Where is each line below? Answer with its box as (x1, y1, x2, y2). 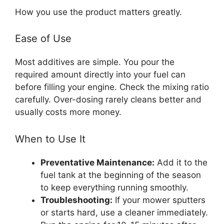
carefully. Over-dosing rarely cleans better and (15, 94, 201, 104)
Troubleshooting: (40, 194, 112, 205)
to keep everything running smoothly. (40, 182, 188, 192)
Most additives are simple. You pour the (15, 57, 174, 67)
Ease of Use (15, 32, 71, 44)
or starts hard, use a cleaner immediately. (40, 207, 208, 217)
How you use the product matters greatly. (15, 6, 182, 17)
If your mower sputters (112, 194, 205, 205)
